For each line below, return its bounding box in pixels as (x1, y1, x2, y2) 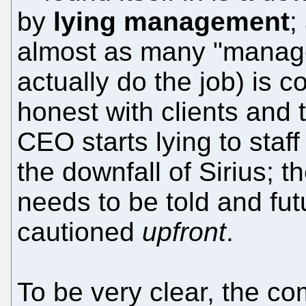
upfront (142, 217, 226, 247)
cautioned (17, 217, 142, 247)
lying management (53, 6, 290, 36)
